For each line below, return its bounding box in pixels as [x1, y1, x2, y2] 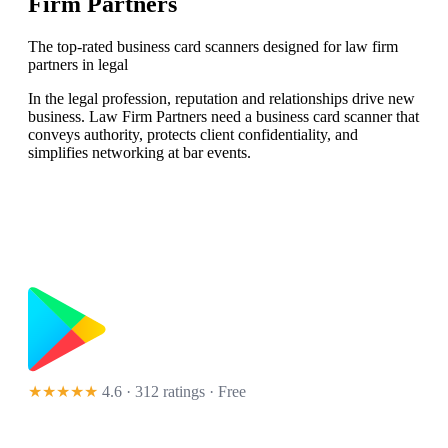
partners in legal [28, 56, 128, 74]
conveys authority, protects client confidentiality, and [28, 126, 358, 144]
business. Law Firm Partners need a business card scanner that [28, 108, 419, 126]
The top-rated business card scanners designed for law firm [28, 38, 398, 56]
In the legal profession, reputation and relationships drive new [28, 90, 415, 108]
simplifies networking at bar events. [28, 144, 251, 162]
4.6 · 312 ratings [102, 383, 205, 401]
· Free [205, 383, 246, 401]
